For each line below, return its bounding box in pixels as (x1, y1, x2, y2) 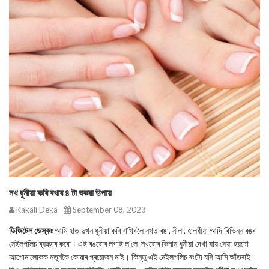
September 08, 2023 (71, 205, 146, 214)
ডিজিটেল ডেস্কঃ (9, 225, 53, 235)
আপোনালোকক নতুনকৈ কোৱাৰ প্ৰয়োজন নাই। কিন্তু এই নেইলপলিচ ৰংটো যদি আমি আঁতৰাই (9, 252, 250, 262)
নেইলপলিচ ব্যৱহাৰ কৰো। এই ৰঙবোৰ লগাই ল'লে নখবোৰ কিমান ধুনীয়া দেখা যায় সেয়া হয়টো (9, 238, 249, 249)
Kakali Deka (14, 205, 58, 214)
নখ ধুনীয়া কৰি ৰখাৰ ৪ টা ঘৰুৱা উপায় (9, 187, 112, 198)
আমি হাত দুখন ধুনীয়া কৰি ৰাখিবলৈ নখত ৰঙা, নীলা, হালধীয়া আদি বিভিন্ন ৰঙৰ (53, 225, 255, 235)
